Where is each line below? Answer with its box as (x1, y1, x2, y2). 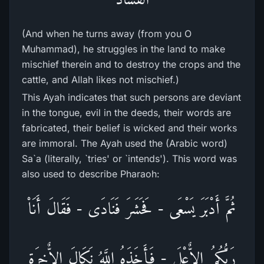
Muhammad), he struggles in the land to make (22, 43, 225, 55)
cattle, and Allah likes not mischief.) (22, 74, 179, 85)
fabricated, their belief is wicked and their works (22, 122, 237, 134)
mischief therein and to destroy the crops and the (22, 58, 240, 70)
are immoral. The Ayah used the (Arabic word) (22, 137, 227, 149)
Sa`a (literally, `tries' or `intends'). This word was (22, 153, 237, 164)
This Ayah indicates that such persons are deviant (22, 91, 241, 103)
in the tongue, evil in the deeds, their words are (22, 107, 231, 118)
